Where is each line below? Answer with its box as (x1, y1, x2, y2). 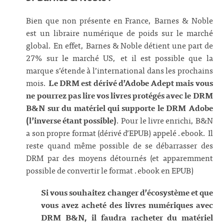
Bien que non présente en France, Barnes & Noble (26, 13, 213, 27)
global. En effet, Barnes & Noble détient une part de (26, 38, 213, 52)
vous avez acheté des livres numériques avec (41, 198, 213, 211)
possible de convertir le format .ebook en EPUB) (26, 163, 194, 177)
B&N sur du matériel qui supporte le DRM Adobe (26, 101, 213, 114)
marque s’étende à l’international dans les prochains (26, 63, 213, 77)
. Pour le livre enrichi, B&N (116, 113, 213, 127)
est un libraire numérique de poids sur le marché (26, 26, 213, 39)
